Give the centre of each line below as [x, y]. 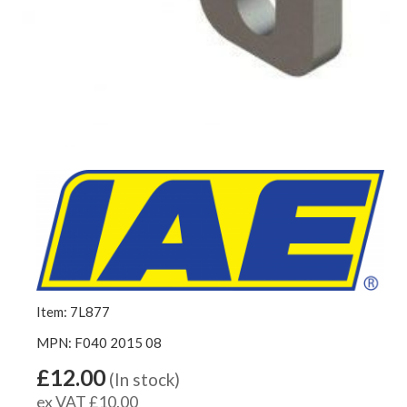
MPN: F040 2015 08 [99, 342]
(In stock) [144, 379]
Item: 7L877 [73, 311]
